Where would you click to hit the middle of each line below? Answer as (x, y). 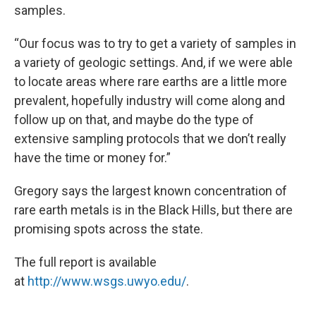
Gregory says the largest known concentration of (151, 190)
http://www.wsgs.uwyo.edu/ (107, 281)
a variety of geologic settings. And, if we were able (153, 62)
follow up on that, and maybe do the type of (134, 119)
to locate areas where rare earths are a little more (151, 81)
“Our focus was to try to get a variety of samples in (155, 43)
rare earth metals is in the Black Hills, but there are (153, 209)
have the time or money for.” (92, 157)
